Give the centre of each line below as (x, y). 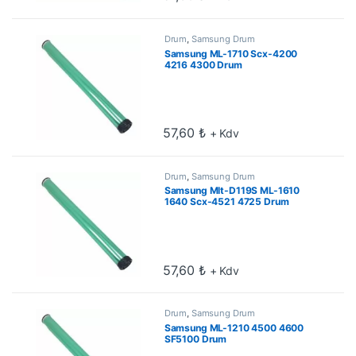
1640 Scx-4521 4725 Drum (226, 202)
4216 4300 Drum (203, 64)
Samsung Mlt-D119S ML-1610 (232, 191)
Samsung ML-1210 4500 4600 (234, 328)
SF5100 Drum (195, 339)
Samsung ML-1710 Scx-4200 (231, 53)
